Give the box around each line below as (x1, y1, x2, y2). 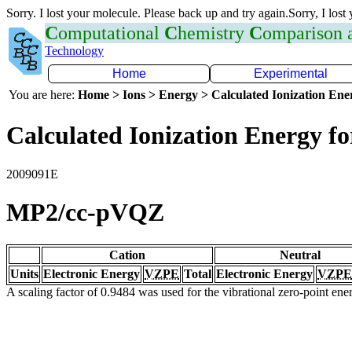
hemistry (178, 23, 249, 43)
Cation (109, 247, 145, 262)
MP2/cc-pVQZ (6, 198, 164, 227)
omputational (58, 23, 164, 43)
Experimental (254, 67, 328, 80)
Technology (45, 44, 104, 57)
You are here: (9, 88, 78, 101)
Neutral (280, 247, 321, 262)
